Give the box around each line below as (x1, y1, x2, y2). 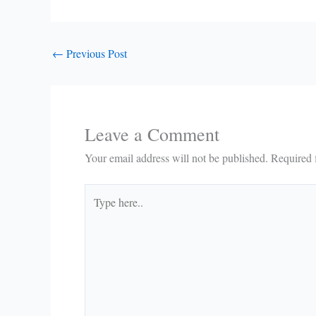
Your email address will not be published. (85, 150, 268, 166)
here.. (84, 203, 109, 219)
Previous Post (63, 46, 127, 61)
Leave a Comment (85, 122, 219, 147)
